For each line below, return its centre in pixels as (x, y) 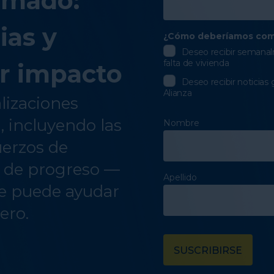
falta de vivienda (196, 63)
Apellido (180, 177)
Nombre (181, 123)
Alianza (177, 93)
